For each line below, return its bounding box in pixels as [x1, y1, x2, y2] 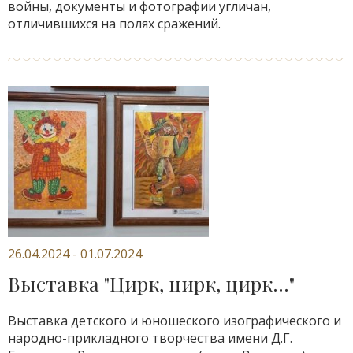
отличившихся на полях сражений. [8, 15, 221, 32]
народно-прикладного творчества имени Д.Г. [8, 329, 292, 347]
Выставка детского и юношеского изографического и [8, 312, 341, 329]
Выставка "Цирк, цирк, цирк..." [8, 270, 295, 296]
